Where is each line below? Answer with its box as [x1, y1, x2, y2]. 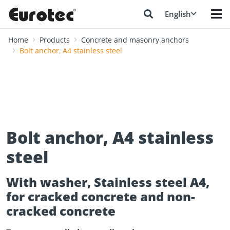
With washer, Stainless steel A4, [6, 174, 209, 190]
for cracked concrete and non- [6, 188, 195, 205]
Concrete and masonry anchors [81, 35, 189, 45]
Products [40, 35, 70, 45]
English [165, 9, 191, 19]
